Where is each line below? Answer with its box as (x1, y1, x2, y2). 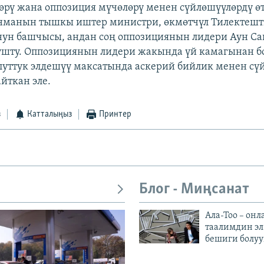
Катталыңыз (27, 110, 72, 120)
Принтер (98, 110, 131, 120)
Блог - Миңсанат (139, 181, 249, 198)
